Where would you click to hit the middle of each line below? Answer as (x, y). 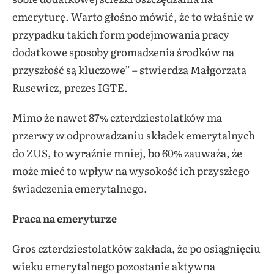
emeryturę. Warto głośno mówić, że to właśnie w (133, 17)
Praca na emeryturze (65, 218)
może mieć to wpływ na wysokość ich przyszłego (131, 171)
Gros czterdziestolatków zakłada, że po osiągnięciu (136, 248)
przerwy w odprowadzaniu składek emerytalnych (134, 135)
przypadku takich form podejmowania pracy (121, 34)
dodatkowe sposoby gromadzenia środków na (123, 52)
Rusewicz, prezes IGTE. (70, 87)
